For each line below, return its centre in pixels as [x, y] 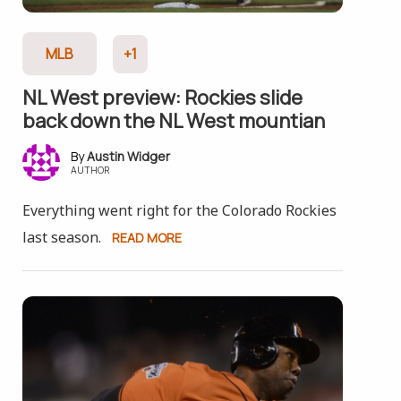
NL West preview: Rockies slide [162, 98]
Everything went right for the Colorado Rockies [179, 210]
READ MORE [146, 238]
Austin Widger [128, 156]
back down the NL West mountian [173, 121]
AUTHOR [90, 170]
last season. [61, 237]
